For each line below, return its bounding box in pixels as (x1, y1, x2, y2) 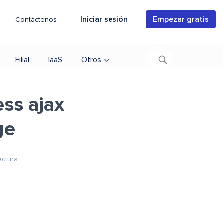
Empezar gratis (153, 15, 209, 23)
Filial (15, 56, 29, 64)
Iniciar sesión (80, 15, 128, 23)
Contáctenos (15, 16, 57, 23)
